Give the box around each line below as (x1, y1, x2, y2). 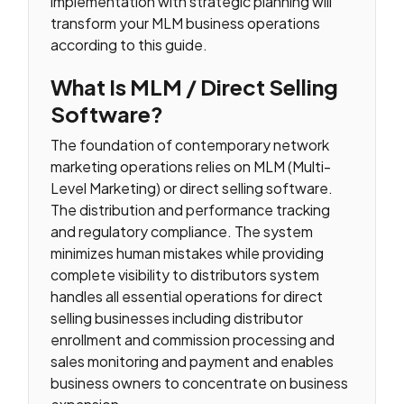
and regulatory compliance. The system (50, 222, 314, 242)
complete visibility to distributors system (50, 265, 320, 285)
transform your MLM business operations (50, 13, 321, 32)
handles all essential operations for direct (50, 287, 324, 307)
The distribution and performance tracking (50, 200, 331, 220)
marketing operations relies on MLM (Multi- (50, 157, 332, 177)
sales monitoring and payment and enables (50, 352, 335, 372)
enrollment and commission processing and (50, 330, 335, 350)
